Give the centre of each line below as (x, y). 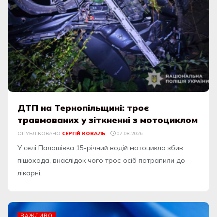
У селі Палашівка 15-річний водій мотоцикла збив (100, 148)
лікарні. (30, 173)
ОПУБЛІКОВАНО (39, 134)
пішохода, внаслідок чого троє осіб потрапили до (101, 161)
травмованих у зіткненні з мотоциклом (108, 120)
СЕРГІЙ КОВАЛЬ (84, 134)
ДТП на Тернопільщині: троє (83, 108)
